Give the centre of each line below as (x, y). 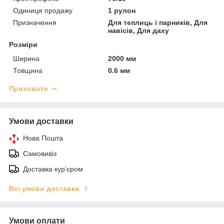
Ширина (26, 58)
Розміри (23, 44)
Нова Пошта (43, 138)
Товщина (28, 70)
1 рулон (122, 10)
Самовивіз (40, 153)
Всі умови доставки (44, 188)
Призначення (35, 22)
